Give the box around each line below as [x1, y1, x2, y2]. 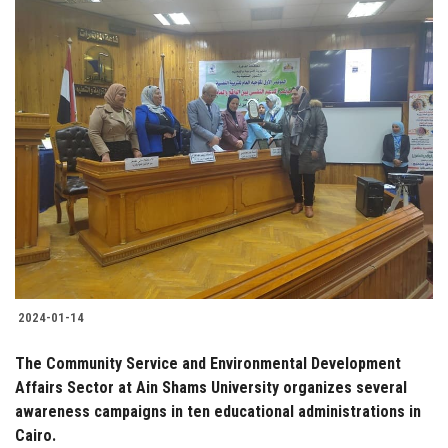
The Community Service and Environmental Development [15, 354, 401, 374]
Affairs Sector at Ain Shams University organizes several [15, 378, 407, 398]
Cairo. [15, 426, 56, 446]
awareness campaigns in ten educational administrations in [15, 402, 421, 422]
